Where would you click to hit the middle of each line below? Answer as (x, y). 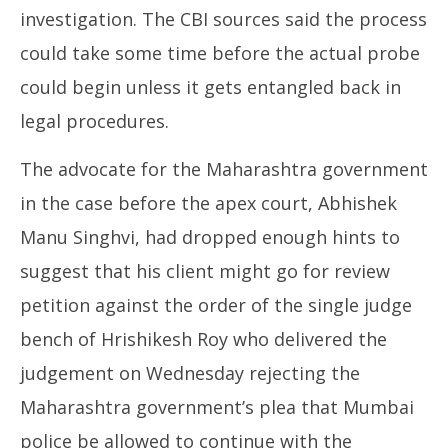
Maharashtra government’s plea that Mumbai (217, 407)
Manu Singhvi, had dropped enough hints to (210, 237)
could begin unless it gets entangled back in (210, 87)
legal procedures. (94, 121)
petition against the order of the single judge (216, 305)
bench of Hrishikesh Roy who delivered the (203, 339)
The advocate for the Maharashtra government (224, 169)
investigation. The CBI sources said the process (223, 19)
